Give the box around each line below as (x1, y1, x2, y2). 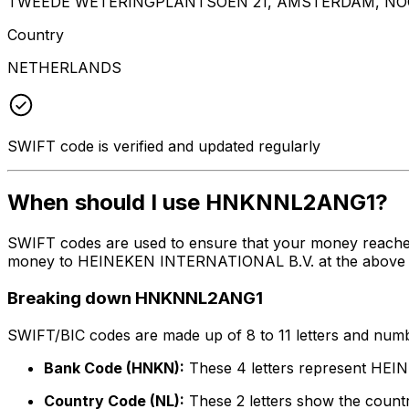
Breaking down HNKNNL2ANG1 (7, 288, 263, 309)
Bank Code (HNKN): (44, 358, 184, 377)
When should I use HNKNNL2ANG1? (7, 189, 388, 216)
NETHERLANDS (7, 58, 121, 77)
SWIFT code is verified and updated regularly (7, 136, 320, 155)
